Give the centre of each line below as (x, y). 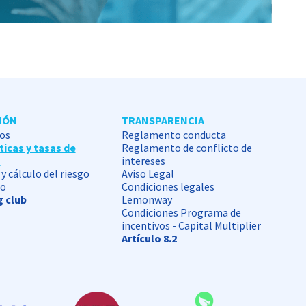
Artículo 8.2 (149, 238)
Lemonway (147, 199)
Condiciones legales (168, 186)
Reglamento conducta (173, 134)
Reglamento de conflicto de (186, 147)
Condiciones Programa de (181, 212)
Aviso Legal (148, 173)
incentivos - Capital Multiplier (191, 225)
